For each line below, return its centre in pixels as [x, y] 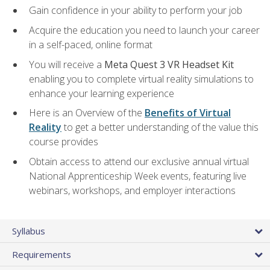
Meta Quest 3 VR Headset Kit [169, 64]
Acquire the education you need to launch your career [144, 30]
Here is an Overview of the [87, 113]
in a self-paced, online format [91, 45]
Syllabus [29, 231]
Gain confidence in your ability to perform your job [136, 11]
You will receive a [67, 64]
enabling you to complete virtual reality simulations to [141, 79]
